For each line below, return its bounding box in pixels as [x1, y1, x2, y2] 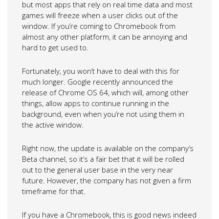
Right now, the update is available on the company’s [22, 143, 194, 153]
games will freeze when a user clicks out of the [22, 10, 178, 20]
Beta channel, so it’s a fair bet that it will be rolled [22, 153, 184, 164]
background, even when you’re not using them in [22, 109, 184, 119]
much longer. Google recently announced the [22, 76, 173, 87]
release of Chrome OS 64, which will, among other [22, 87, 189, 97]
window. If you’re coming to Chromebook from [22, 21, 175, 31]
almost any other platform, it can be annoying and [22, 31, 187, 42]
